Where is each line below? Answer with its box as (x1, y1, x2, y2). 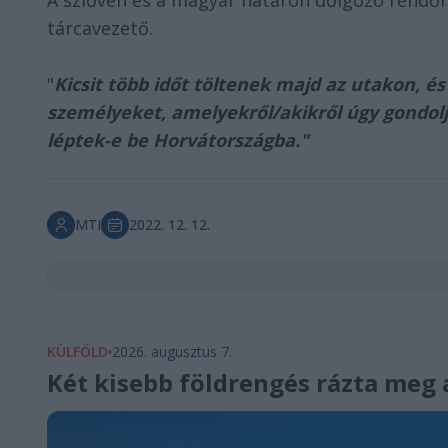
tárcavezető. (47, 16, 153, 40)
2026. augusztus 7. (112, 342, 232, 361)
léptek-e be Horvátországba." (47, 128, 308, 152)
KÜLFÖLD (47, 342, 108, 361)
